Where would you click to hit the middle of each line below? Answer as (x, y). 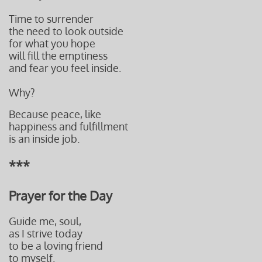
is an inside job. (44, 139)
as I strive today (46, 233)
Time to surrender (51, 19)
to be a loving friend (56, 246)
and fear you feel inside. (65, 68)
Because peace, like (55, 114)
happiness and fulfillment (68, 126)
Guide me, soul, (46, 221)
